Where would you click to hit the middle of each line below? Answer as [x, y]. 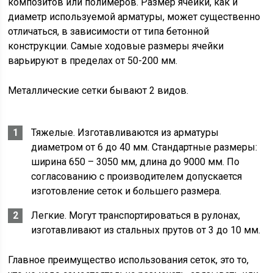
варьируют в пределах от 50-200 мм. [93, 60]
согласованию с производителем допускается [137, 176]
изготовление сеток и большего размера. [126, 191]
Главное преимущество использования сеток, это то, [129, 260]
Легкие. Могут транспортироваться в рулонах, [136, 215]
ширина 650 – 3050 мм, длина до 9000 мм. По [136, 161]
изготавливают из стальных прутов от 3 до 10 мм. [146, 230]
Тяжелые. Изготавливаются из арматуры [125, 132]
